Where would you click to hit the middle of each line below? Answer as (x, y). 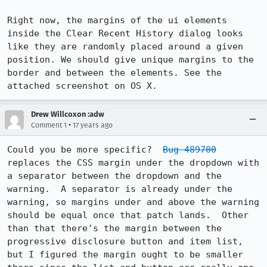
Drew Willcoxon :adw (68, 114)
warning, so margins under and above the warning (133, 202)
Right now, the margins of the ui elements (117, 20)
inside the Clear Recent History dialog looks (125, 33)
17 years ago (93, 125)
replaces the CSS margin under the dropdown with (133, 163)
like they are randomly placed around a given (125, 46)
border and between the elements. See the (114, 73)
